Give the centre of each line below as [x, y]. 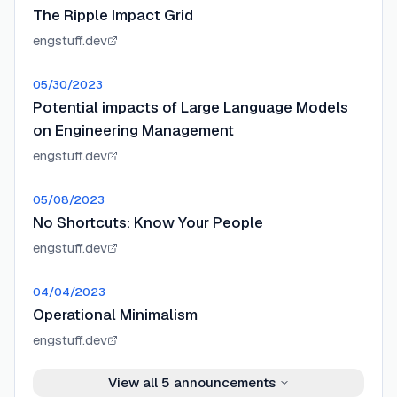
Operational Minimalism [115, 315]
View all [134, 382]
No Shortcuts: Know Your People [148, 222]
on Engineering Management [133, 130]
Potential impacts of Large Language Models [191, 107]
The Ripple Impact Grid [113, 15]
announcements [222, 382]
